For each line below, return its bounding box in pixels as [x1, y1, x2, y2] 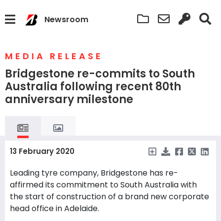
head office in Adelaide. [10, 203, 99, 214]
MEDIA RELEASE [5, 50, 103, 62]
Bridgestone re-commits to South [5, 66, 195, 81]
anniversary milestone [5, 92, 133, 107]
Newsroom [44, 13, 89, 25]
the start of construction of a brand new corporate [10, 191, 209, 202]
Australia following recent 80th [5, 79, 181, 94]
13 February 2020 [10, 146, 74, 156]
